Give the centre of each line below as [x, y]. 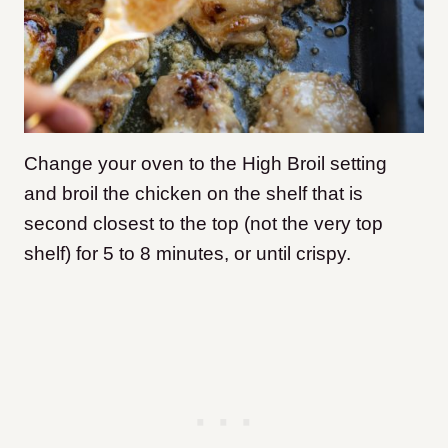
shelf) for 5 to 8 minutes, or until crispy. [187, 254]
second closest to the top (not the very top [203, 224]
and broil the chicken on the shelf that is [193, 194]
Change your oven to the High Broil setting [205, 164]
